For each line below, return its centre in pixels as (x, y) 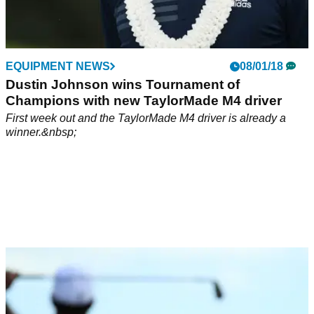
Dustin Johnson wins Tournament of (123, 84)
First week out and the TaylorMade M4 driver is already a (146, 118)
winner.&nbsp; (41, 132)
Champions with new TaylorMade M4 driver (144, 100)
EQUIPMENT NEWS (58, 66)
